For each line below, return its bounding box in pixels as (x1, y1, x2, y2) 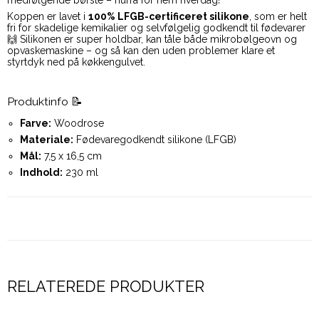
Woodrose (51, 117, 104, 129)
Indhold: (19, 166, 63, 178)
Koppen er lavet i (7, 11, 88, 23)
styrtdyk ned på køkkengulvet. (7, 56, 145, 68)
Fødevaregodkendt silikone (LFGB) (73, 133, 236, 145)
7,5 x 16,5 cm (41, 150, 102, 162)
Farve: (19, 117, 51, 129)
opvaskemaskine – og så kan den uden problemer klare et (7, 45, 275, 57)
